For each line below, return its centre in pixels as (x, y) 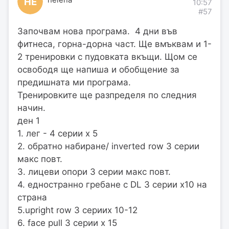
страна (32, 197)
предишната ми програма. (74, 82)
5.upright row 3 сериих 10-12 (77, 210)
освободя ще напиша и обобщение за (98, 69)
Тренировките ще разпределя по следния (107, 95)
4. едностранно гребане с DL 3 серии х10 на (112, 184)
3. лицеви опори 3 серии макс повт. (94, 171)
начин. (31, 108)
